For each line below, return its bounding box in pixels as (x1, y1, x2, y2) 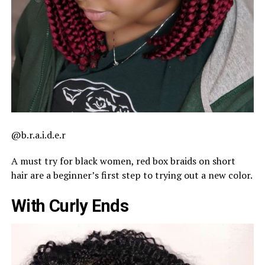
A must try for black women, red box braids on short (11, 154, 235, 168)
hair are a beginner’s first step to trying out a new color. (11, 169, 253, 182)
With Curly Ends (11, 196, 129, 216)
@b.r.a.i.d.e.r (11, 128, 66, 142)
